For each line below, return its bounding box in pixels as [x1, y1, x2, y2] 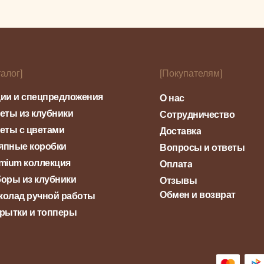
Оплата [160, 159, 192, 169]
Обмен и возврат [160, 190, 236, 200]
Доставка [160, 126, 201, 136]
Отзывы [160, 176, 197, 186]
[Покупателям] [160, 68, 222, 78]
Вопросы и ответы [160, 143, 245, 153]
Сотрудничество [160, 110, 235, 120]
